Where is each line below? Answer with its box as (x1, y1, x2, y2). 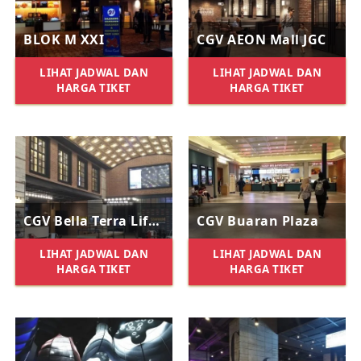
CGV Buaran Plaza (197, 211, 318, 230)
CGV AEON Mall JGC (197, 30, 326, 48)
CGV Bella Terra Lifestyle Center (147, 211, 160, 230)
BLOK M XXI (23, 30, 104, 48)
